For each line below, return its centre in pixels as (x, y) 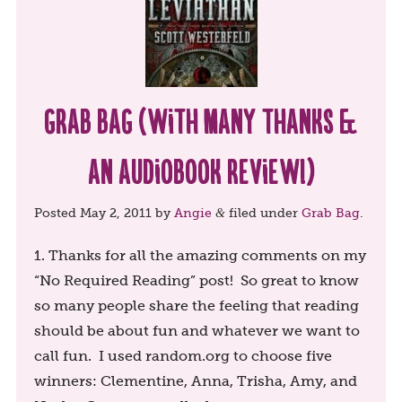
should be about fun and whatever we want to (197, 330)
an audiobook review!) (201, 170)
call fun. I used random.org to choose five (183, 355)
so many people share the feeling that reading (196, 305)
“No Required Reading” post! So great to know (196, 280)
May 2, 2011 (115, 213)
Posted (57, 213)
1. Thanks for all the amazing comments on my (200, 255)
